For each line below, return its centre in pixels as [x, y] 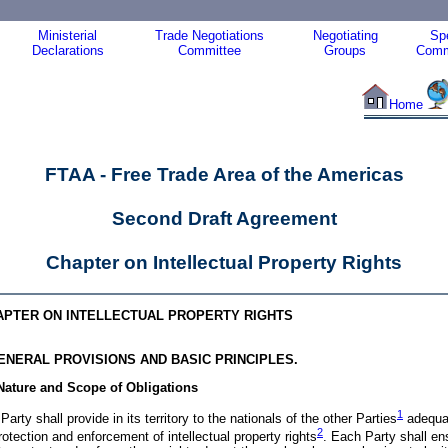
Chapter [82, 262]
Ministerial [67, 35]
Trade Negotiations [209, 35]
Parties [376, 419]
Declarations [67, 50]
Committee [209, 50]
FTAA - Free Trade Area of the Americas [224, 174]
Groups [345, 50]
